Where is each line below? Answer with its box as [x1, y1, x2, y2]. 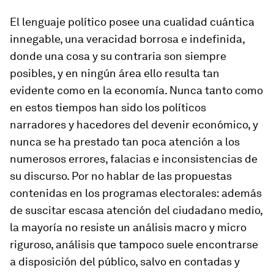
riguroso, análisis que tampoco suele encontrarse [10, 238, 258, 251]
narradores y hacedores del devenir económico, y [10, 118, 258, 131]
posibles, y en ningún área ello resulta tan [10, 67, 220, 80]
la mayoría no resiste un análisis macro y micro [10, 221, 246, 234]
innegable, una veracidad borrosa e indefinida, [10, 32, 245, 45]
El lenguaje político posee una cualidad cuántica [10, 15, 254, 28]
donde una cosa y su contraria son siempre [10, 50, 226, 62]
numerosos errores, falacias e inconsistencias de [10, 152, 257, 165]
